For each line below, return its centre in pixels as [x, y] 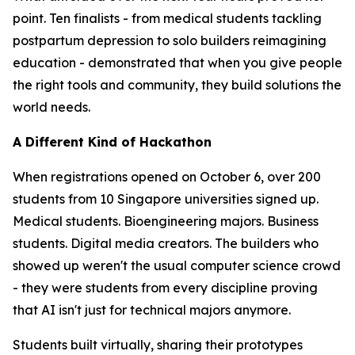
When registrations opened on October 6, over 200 [167, 177]
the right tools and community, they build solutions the [177, 85]
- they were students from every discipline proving [165, 288]
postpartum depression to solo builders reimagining [170, 40]
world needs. [52, 107]
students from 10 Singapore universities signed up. [166, 199]
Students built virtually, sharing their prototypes [158, 345]
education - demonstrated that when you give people [177, 63]
